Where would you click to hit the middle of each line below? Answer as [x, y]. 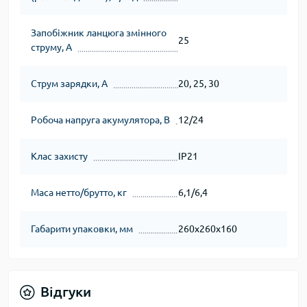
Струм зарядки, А [69, 84]
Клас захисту [59, 156]
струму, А [51, 47]
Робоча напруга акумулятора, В [100, 120]
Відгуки [66, 292]
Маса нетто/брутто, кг [79, 193]
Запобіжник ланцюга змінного [99, 33]
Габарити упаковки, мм [82, 229]
